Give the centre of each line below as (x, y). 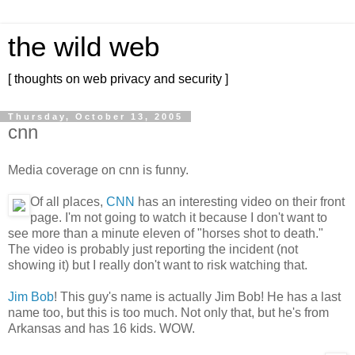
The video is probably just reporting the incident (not (153, 249)
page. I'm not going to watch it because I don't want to (179, 217)
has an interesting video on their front (240, 201)
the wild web (84, 47)
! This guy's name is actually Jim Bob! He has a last (197, 296)
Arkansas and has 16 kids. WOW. (101, 328)
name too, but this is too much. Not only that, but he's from (168, 312)
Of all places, (68, 201)
